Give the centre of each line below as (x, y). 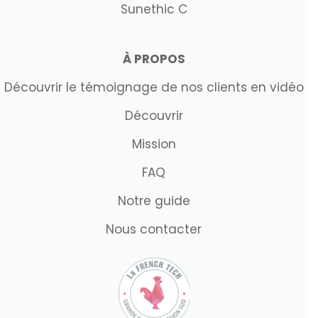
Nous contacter (154, 229)
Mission (154, 144)
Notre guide (154, 201)
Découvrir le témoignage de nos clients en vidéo (154, 87)
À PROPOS (154, 59)
